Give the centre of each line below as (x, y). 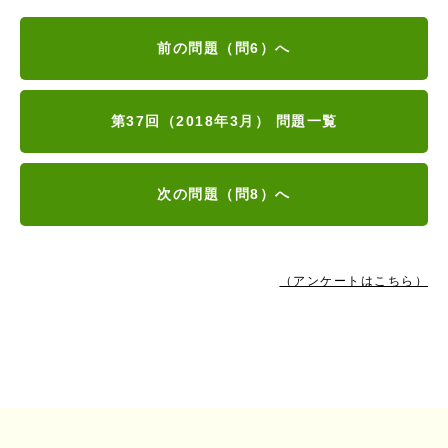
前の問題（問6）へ (224, 47)
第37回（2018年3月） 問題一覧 (224, 120)
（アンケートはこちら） (353, 280)
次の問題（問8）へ (224, 193)
